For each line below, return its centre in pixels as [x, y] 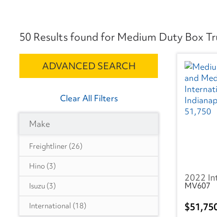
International [50, 206]
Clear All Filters [89, 98]
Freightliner [48, 147]
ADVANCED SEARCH [89, 66]
